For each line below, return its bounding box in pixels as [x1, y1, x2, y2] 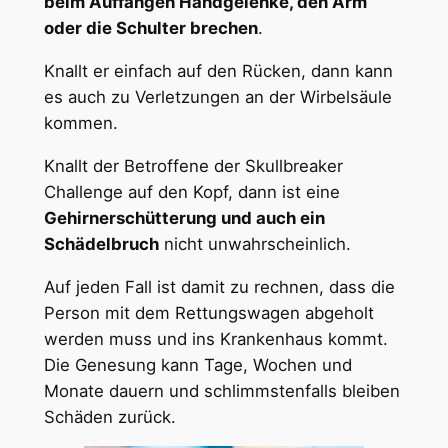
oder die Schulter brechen [43, 18, 258, 39]
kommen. [43, 113, 118, 133]
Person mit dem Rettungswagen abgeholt [43, 302, 374, 323]
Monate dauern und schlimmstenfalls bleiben [43, 380, 400, 401]
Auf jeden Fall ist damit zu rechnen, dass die [43, 276, 395, 297]
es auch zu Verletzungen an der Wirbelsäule [43, 87, 392, 107]
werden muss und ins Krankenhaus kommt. [43, 328, 388, 349]
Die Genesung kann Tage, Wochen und [43, 354, 352, 375]
